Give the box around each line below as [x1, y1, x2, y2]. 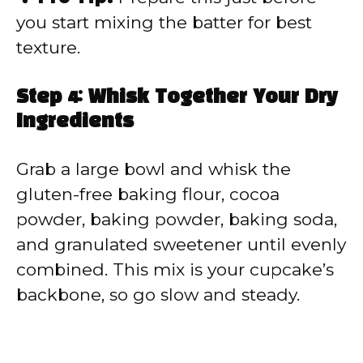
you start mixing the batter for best [16, 12, 312, 33]
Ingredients [16, 113, 134, 131]
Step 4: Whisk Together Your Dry [16, 88, 338, 107]
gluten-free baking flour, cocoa [16, 183, 280, 204]
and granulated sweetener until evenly [16, 233, 346, 254]
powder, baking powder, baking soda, [16, 208, 337, 229]
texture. [16, 37, 80, 58]
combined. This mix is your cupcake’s [16, 258, 334, 280]
